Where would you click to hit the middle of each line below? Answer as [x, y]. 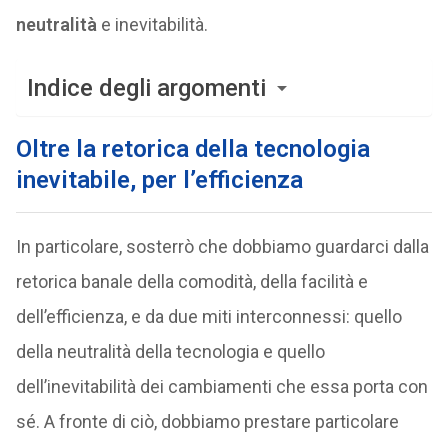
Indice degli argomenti [146, 88]
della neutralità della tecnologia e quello [170, 351]
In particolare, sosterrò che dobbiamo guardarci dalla [222, 246]
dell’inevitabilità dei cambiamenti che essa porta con [221, 386]
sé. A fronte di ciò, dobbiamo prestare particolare [207, 421]
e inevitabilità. [152, 24]
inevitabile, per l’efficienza [159, 180]
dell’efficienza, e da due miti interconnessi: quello [208, 316]
